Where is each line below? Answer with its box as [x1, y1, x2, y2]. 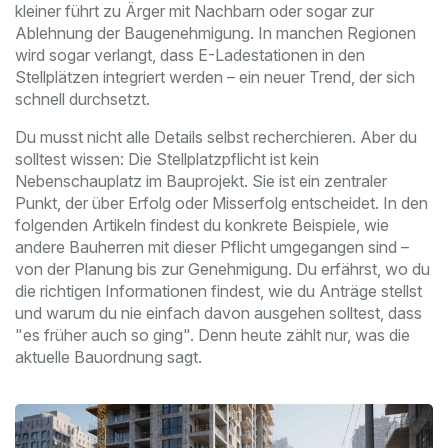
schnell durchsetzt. [15, 89, 150, 110]
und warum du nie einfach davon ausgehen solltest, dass [15, 303, 422, 324]
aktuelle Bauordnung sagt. [15, 347, 202, 368]
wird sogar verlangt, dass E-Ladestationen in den [15, 45, 365, 66]
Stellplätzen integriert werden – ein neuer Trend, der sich [15, 67, 415, 88]
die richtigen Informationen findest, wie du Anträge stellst [15, 281, 422, 302]
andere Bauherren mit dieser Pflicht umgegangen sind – [15, 237, 409, 258]
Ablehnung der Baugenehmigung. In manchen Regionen [15, 23, 416, 44]
